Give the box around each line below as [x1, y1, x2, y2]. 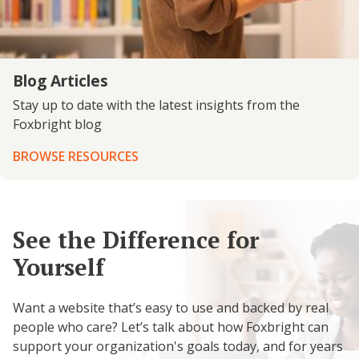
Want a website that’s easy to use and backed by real [13, 298, 329, 317]
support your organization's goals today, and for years [13, 337, 343, 355]
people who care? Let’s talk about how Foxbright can [13, 317, 329, 336]
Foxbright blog [13, 115, 102, 134]
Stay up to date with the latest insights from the [13, 96, 300, 115]
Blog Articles [13, 70, 108, 92]
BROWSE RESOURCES [13, 147, 139, 166]
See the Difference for [13, 224, 259, 256]
